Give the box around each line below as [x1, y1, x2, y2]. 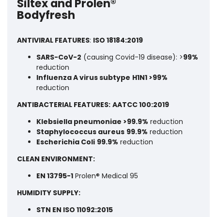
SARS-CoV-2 [36, 52, 81, 62]
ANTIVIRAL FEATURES [17, 35, 90, 45]
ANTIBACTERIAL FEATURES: [17, 99, 110, 109]
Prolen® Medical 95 [73, 170, 138, 181]
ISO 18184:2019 [93, 35, 143, 45]
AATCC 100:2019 [112, 99, 169, 109]
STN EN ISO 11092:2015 [36, 204, 113, 215]
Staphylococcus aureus [36, 126, 124, 137]
